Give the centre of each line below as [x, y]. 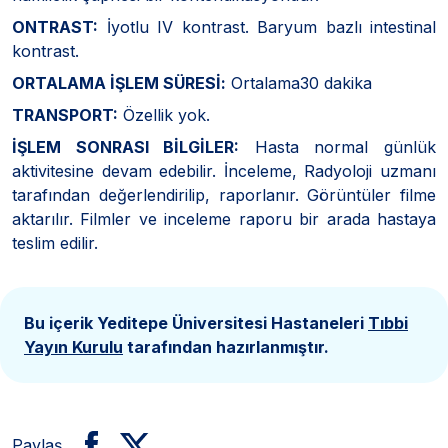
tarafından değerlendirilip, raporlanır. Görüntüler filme [224, 194]
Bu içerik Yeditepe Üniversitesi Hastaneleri [196, 322]
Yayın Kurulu [73, 346]
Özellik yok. [164, 114]
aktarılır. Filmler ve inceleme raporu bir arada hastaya [224, 218]
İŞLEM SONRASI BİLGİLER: [126, 146]
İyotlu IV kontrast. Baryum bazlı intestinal [267, 26]
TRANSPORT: [65, 114]
